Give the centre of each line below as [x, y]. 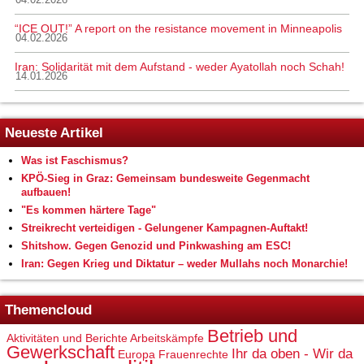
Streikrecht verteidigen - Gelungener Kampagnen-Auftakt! [165, 228]
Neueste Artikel [54, 133]
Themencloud [48, 310]
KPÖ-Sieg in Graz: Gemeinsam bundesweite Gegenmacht [165, 179]
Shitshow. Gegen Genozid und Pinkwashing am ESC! [156, 246]
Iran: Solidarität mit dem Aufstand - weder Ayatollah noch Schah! [180, 67]
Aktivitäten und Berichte [67, 338]
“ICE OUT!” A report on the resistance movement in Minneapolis [178, 29]
